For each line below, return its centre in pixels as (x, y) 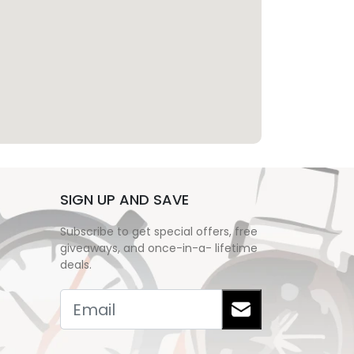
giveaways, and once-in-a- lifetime (159, 248)
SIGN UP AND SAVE (124, 200)
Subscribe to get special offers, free (159, 232)
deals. (76, 265)
